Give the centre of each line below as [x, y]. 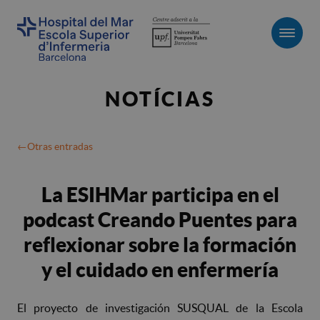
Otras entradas [60, 146]
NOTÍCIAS [160, 99]
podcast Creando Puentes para [160, 219]
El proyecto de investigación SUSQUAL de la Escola [160, 307]
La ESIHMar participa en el [160, 194]
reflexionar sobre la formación [160, 244]
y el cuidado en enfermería [160, 269]
